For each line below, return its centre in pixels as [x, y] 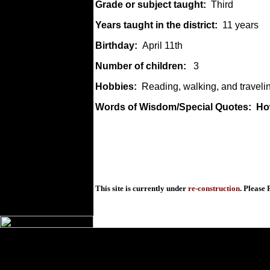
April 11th [162, 46]
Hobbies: [118, 86]
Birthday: [119, 46]
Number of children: [142, 66]
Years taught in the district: [159, 25]
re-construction [214, 188]
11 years [240, 25]
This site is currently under [142, 188]
